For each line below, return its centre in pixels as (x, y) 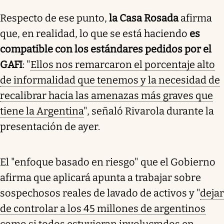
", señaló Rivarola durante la (149, 111)
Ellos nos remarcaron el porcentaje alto (123, 64)
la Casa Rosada (143, 18)
